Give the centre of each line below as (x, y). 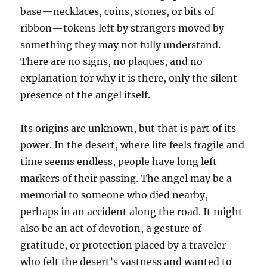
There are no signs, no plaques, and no (112, 62)
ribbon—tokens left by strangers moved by (122, 28)
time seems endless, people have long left (119, 162)
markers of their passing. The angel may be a (126, 178)
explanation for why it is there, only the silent (129, 78)
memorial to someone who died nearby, (114, 195)
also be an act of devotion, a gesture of (111, 229)
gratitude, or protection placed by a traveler (123, 245)
